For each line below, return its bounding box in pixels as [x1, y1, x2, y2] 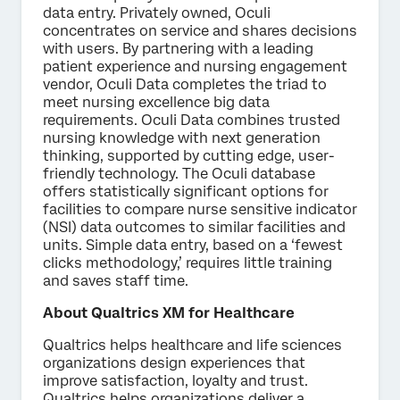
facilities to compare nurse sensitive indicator [43, 200, 357, 218]
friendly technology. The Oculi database [43, 164, 315, 182]
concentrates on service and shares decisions [43, 21, 357, 39]
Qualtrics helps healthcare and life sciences [43, 336, 342, 354]
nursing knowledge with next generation [43, 129, 321, 146]
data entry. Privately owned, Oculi [43, 4, 271, 21]
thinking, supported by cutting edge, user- [43, 146, 335, 164]
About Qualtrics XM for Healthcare [43, 304, 295, 321]
